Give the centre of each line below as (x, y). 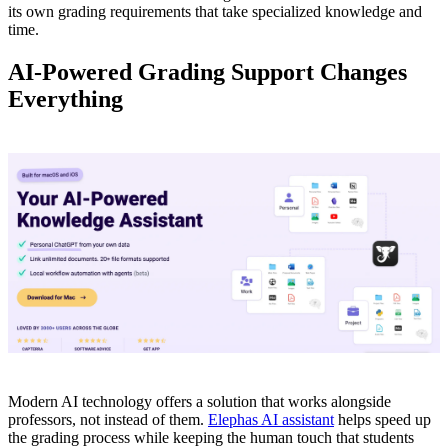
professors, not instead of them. (108, 419)
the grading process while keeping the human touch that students (211, 437)
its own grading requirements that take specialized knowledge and (215, 12)
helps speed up (382, 419)
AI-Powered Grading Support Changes (207, 72)
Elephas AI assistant (271, 419)
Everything (65, 99)
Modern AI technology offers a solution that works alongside (199, 401)
